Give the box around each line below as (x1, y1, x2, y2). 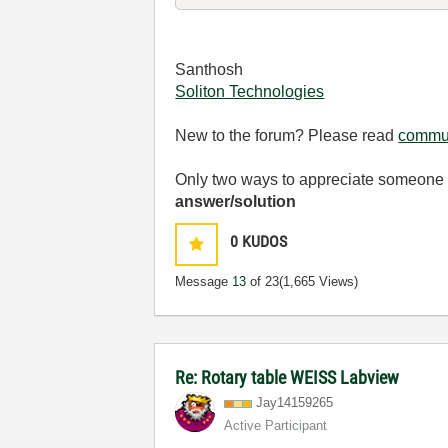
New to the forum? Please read (175, 127, 399, 144)
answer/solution (175, 193, 297, 210)
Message (175, 274, 233, 289)
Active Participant (224, 418, 328, 433)
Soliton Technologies (175, 83, 325, 100)
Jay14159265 (256, 395, 334, 410)
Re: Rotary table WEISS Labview (175, 367, 400, 388)
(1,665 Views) (279, 274, 359, 289)
